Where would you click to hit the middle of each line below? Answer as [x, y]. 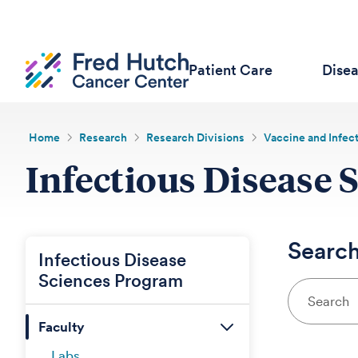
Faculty [62, 327]
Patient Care [231, 70]
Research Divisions [196, 137]
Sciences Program [111, 280]
